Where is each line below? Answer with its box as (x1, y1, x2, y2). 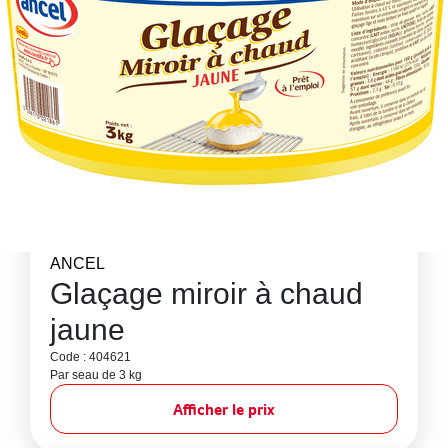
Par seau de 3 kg (50, 368, 142, 382)
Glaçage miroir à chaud (50, 277, 363, 310)
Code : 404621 (50, 350, 131, 364)
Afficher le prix (173, 399, 275, 419)
